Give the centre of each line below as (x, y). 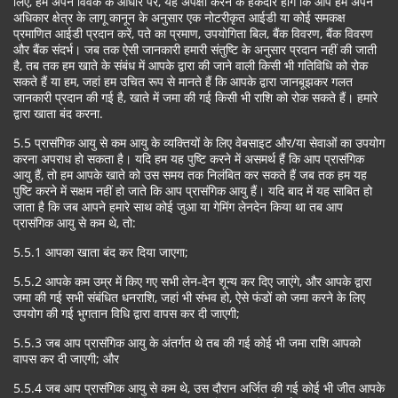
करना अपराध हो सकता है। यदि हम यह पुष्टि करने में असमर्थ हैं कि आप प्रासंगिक (189, 159)
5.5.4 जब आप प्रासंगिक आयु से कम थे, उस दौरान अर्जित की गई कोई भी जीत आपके (199, 388)
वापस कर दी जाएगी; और (66, 358)
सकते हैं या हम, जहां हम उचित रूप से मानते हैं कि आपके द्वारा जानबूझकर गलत (183, 81)
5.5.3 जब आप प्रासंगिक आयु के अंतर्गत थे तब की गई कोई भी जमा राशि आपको (187, 342)
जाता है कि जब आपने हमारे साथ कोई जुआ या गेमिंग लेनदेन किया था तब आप (178, 207)
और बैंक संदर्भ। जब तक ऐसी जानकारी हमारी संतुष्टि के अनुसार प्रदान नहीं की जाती (195, 49)
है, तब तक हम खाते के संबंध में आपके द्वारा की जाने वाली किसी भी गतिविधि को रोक (191, 65)
